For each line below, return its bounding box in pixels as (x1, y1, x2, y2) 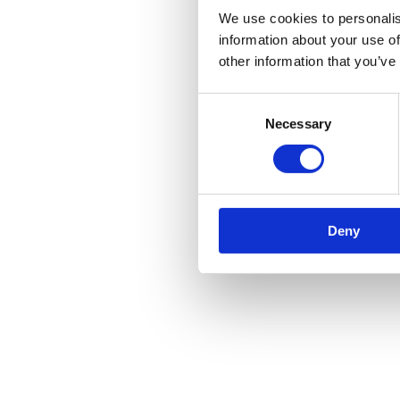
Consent (197, 95, 247, 111)
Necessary (265, 115, 331, 131)
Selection (197, 116, 252, 132)
